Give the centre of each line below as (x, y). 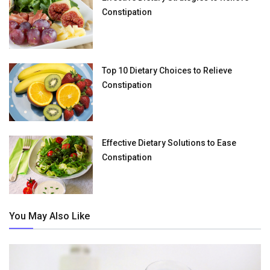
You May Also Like (49, 216)
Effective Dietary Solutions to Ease (169, 143)
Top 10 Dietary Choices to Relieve (167, 70)
